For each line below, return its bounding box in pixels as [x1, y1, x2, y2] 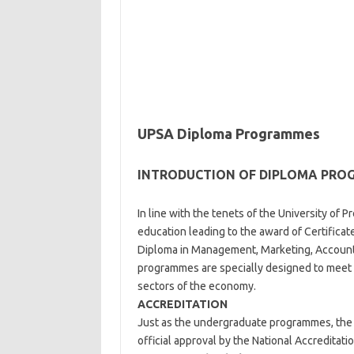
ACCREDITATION [137, 298, 228, 311]
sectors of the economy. [137, 280, 256, 292]
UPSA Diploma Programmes [137, 126, 320, 141]
